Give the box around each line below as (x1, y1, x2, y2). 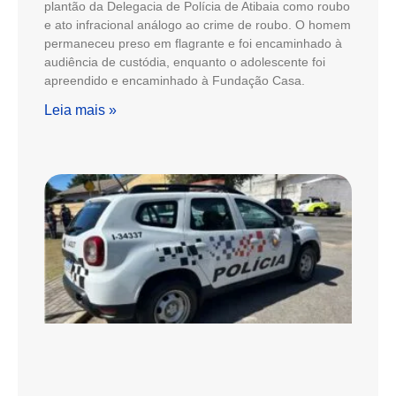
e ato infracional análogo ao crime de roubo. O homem (44, 17, 351, 32)
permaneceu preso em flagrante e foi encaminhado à (44, 35, 342, 50)
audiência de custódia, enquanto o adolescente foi (44, 54, 325, 69)
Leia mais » (44, 102, 117, 118)
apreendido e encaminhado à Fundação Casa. (44, 72, 305, 88)
